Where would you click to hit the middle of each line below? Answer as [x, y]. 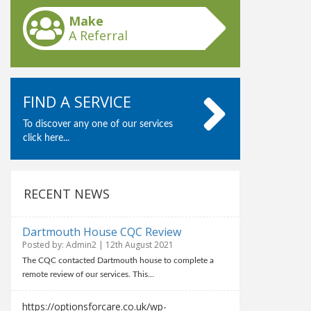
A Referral [99, 35]
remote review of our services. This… [89, 274]
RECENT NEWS [67, 194]
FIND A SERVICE [77, 101]
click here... [47, 138]
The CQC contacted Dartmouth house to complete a [118, 260]
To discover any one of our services [98, 124]
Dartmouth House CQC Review [102, 232]
